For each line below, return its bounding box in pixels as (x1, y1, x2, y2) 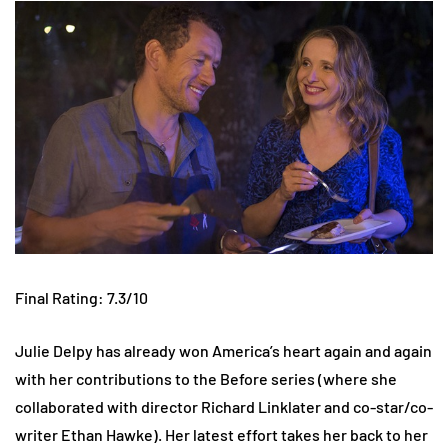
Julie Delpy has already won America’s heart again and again (15, 340, 432, 360)
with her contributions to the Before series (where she (15, 368, 397, 388)
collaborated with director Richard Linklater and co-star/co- (15, 396, 433, 416)
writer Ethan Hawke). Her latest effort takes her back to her (15, 424, 428, 444)
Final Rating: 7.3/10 (15, 287, 148, 307)
